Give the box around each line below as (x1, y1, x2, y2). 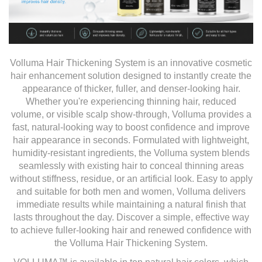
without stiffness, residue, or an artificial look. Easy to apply (9, 173, 253, 184)
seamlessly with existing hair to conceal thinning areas (18, 160, 244, 171)
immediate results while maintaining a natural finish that (16, 199, 246, 209)
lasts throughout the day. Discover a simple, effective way (13, 212, 249, 222)
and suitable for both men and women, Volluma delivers (16, 186, 246, 196)
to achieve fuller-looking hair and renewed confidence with (11, 225, 251, 235)
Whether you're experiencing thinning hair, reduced (26, 96, 236, 106)
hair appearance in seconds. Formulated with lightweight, (13, 135, 249, 145)
